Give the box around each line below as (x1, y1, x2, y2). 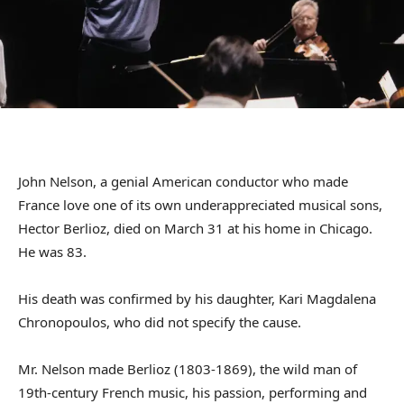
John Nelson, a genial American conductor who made (18, 172, 348, 191)
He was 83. (18, 243, 87, 262)
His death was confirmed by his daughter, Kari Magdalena (18, 289, 376, 308)
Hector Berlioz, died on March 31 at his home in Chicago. (18, 219, 372, 238)
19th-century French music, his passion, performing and (18, 383, 367, 402)
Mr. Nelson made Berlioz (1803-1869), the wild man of (18, 360, 357, 379)
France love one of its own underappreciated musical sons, (18, 196, 382, 215)
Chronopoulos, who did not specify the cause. (18, 313, 301, 332)
